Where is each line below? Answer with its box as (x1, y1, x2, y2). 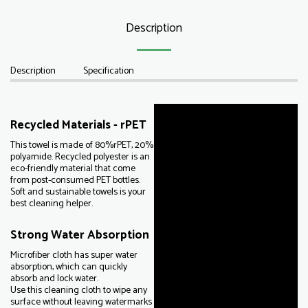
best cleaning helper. (10, 196, 95, 212)
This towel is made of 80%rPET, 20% (10, 137, 153, 153)
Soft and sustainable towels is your (10, 184, 146, 200)
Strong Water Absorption (10, 225, 149, 245)
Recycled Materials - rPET (10, 115, 146, 135)
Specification (83, 63, 134, 79)
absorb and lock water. (10, 271, 113, 287)
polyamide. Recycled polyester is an (10, 149, 150, 165)
